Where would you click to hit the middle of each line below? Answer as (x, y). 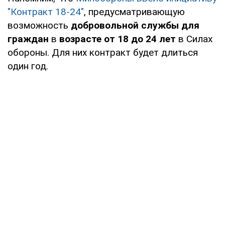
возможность (39, 25)
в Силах (194, 39)
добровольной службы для (135, 25)
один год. (28, 66)
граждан (28, 39)
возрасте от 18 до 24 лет (118, 39)
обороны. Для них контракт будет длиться (103, 52)
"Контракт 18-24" (46, 12)
